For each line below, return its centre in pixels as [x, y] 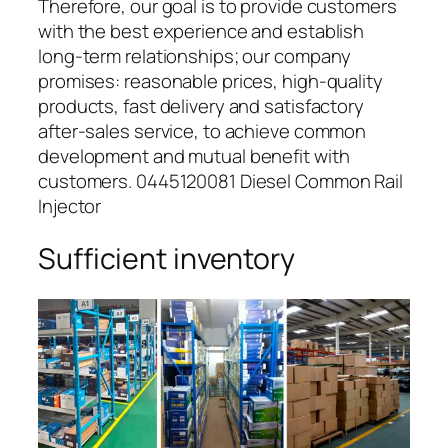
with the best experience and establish [201, 31]
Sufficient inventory [166, 258]
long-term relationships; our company [195, 56]
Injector [70, 206]
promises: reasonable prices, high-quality [210, 81]
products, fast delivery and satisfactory [201, 106]
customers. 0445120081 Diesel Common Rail [220, 181]
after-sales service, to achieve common [202, 131]
